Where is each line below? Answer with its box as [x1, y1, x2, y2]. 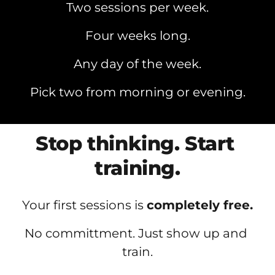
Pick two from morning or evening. [29, 85, 246, 99]
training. [95, 155, 180, 180]
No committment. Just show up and [25, 225, 247, 241]
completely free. [147, 197, 253, 212]
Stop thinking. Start [36, 131, 234, 155]
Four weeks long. [85, 28, 190, 43]
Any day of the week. [74, 56, 201, 71]
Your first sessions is [22, 197, 147, 212]
